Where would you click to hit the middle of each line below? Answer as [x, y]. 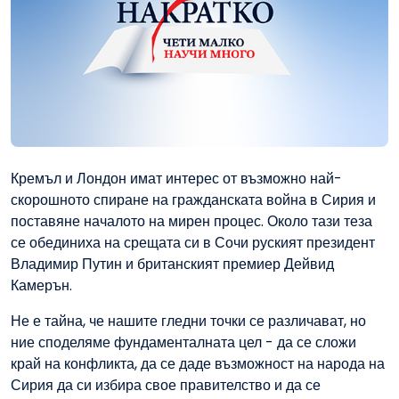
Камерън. [41, 286]
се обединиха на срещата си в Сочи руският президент [193, 243]
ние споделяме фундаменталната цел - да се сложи [183, 343]
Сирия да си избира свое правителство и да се [166, 386]
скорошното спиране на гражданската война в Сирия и [193, 200]
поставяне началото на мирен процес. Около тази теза [191, 222]
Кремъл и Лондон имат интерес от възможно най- [176, 179]
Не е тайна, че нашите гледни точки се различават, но [188, 322]
